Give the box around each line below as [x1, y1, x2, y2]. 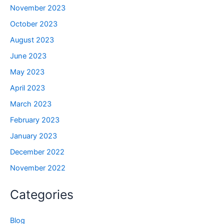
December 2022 [10, 147, 64, 156]
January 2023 [10, 131, 57, 140]
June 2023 [10, 51, 46, 61]
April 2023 [10, 83, 45, 92]
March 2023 [10, 99, 51, 108]
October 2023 [10, 19, 57, 29]
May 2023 [10, 67, 44, 76]
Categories [10, 186, 73, 202]
